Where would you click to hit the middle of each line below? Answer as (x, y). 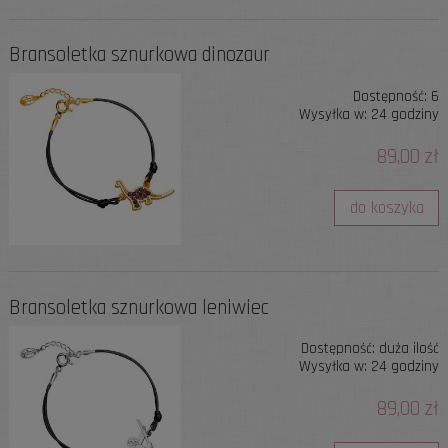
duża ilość (409, 349)
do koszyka (386, 207)
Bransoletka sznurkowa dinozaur (139, 55)
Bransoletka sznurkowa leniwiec (138, 307)
